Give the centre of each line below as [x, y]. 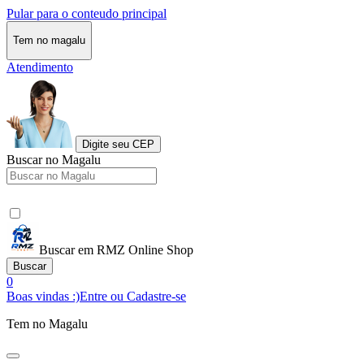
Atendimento [40, 67]
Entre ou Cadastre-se [133, 296]
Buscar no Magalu [54, 159]
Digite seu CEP [118, 144]
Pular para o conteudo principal [87, 13]
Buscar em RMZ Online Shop [116, 249]
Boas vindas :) [43, 296]
